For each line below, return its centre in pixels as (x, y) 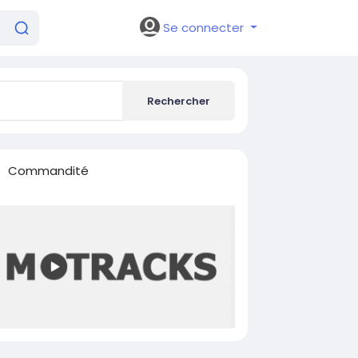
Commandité (48, 171)
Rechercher (179, 101)
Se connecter (204, 28)
